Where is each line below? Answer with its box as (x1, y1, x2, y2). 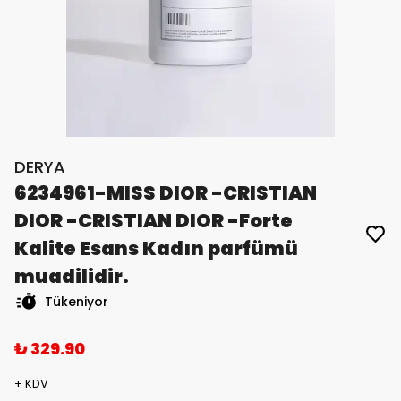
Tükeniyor (45, 293, 108, 311)
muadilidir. (14, 263, 129, 290)
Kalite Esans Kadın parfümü (14, 235, 298, 262)
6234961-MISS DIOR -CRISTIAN (14, 180, 317, 207)
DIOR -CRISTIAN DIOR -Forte (14, 208, 293, 235)
